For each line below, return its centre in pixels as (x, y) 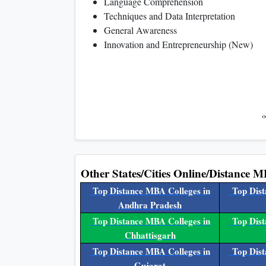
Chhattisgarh (150, 235)
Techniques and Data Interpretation (170, 16)
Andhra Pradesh (150, 205)
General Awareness (140, 30)
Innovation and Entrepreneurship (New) (178, 45)
